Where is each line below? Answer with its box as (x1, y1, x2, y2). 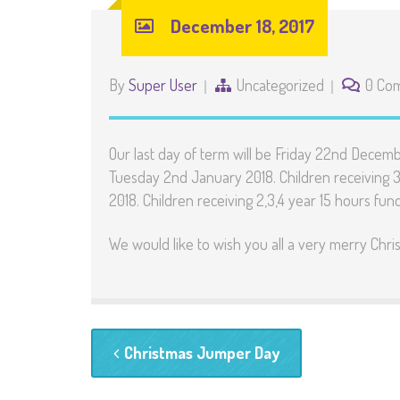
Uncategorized (237, 75, 324, 95)
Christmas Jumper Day (124, 343, 279, 362)
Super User (129, 75, 197, 95)
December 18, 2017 (171, 13, 314, 37)
